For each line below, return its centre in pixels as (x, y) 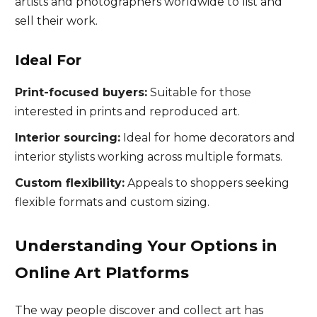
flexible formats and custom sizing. (112, 202)
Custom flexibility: (69, 183)
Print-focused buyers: (81, 92)
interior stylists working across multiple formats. (148, 157)
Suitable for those (199, 92)
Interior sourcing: (67, 138)
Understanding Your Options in (146, 246)
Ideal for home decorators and (207, 138)
